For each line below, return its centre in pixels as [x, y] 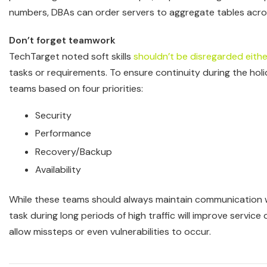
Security [53, 115]
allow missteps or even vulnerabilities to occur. [110, 232]
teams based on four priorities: [76, 89]
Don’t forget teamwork [63, 40]
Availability [58, 170]
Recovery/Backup [74, 151]
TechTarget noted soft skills [71, 56]
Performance [63, 133]
